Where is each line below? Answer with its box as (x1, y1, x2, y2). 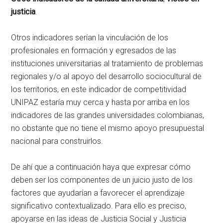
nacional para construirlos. (11, 136, 104, 146)
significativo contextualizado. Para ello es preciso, (11, 201, 187, 211)
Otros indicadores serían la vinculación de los (11, 33, 169, 43)
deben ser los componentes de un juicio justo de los (11, 175, 193, 185)
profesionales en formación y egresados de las (11, 46, 177, 56)
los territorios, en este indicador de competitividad (11, 85, 187, 95)
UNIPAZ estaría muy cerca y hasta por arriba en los (11, 98, 190, 108)
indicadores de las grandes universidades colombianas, (11, 111, 205, 120)
